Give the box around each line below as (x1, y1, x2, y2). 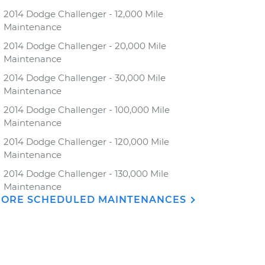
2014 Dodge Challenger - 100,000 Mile (4, 104, 170, 115)
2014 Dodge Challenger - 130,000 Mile (4, 168, 169, 179)
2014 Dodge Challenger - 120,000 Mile (4, 136, 169, 147)
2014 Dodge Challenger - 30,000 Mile (4, 72, 166, 83)
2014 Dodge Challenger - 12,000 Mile (4, 8, 163, 20)
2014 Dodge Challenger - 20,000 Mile (4, 40, 166, 51)
